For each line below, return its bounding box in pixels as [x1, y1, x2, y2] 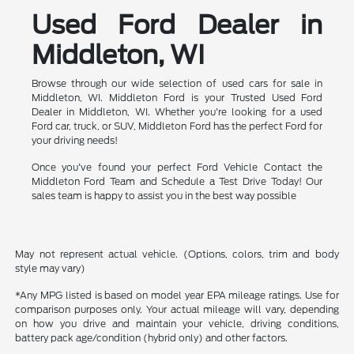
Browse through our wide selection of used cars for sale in [31, 77, 323, 89]
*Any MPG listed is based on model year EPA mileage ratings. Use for [15, 288, 339, 301]
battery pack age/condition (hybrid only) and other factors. [15, 331, 288, 344]
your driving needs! [31, 134, 118, 146]
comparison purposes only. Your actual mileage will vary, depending [15, 303, 339, 315]
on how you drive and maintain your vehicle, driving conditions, [15, 317, 339, 330]
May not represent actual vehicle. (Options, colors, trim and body [15, 247, 339, 260]
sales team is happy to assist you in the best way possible [31, 189, 296, 201]
